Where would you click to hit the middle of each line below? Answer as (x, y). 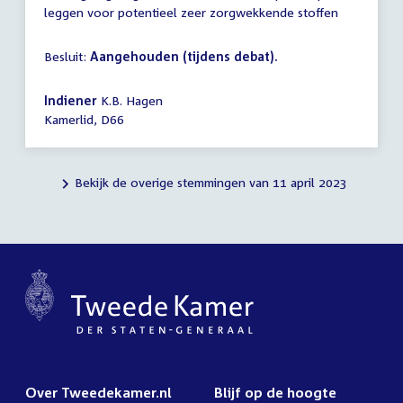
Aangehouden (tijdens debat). (184, 57)
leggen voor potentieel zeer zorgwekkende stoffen (191, 13)
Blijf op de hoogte (275, 393)
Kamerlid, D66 (84, 120)
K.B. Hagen (130, 101)
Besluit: (67, 57)
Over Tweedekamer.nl (99, 393)
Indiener (71, 101)
